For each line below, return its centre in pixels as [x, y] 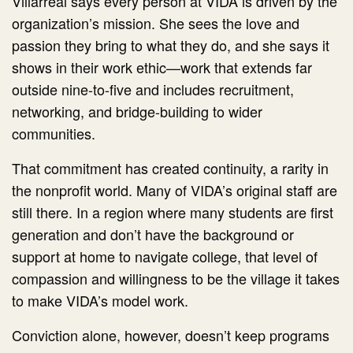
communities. [54, 134]
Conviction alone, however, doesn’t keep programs [171, 335]
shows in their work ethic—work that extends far [162, 67]
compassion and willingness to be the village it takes [176, 279]
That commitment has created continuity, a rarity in [171, 168]
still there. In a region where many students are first [173, 212]
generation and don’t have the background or [153, 234]
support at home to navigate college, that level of [165, 256]
